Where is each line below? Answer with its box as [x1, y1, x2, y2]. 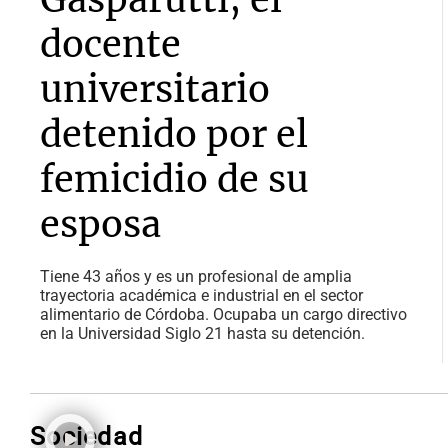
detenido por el [40, 112, 308, 158]
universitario [40, 67, 270, 113]
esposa [40, 202, 161, 248]
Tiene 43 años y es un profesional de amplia [40, 267, 352, 287]
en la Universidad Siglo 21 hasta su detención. [40, 324, 365, 344]
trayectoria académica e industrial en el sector [40, 286, 363, 306]
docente [40, 22, 181, 68]
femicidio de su [40, 157, 309, 203]
